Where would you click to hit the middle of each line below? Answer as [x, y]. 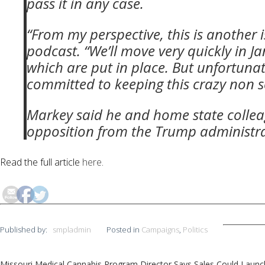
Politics [195, 229]
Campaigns [160, 229]
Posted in [124, 229]
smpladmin [72, 229]
